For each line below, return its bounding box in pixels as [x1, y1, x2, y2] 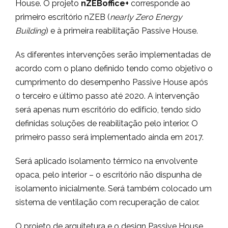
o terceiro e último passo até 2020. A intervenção [15, 91, 199, 101]
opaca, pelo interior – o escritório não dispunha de [15, 170, 202, 180]
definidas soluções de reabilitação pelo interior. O [15, 119, 198, 128]
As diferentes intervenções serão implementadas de [15, 50, 211, 60]
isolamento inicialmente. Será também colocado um [15, 184, 212, 193]
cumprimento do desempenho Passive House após [15, 77, 208, 87]
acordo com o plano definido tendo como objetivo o [15, 64, 213, 73]
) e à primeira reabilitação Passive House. [46, 26, 198, 36]
